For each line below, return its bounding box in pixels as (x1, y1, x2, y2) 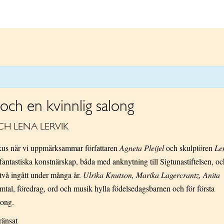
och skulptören (164, 142, 214, 153)
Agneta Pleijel (119, 142, 164, 153)
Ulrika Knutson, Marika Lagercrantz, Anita (83, 169, 220, 180)
